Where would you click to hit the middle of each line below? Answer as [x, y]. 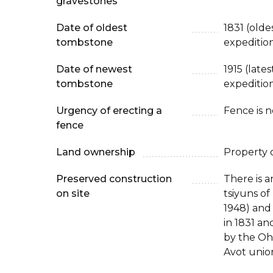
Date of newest [94, 69]
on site [73, 194]
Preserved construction [114, 179]
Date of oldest [92, 28]
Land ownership [96, 152]
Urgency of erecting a [109, 111]
